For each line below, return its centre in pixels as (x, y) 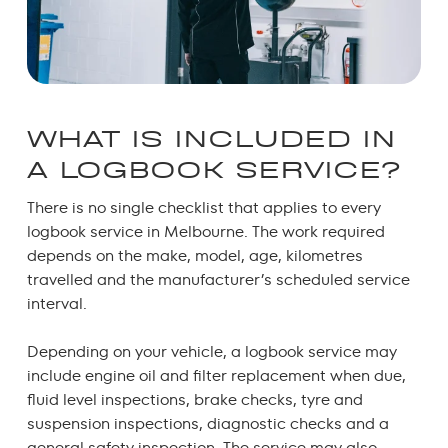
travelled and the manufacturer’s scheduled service (218, 279)
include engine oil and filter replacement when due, (216, 375)
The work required (316, 231)
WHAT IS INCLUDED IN (211, 138)
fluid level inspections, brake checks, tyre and (194, 399)
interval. (56, 303)
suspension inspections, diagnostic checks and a (207, 423)
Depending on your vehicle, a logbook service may (211, 351)
